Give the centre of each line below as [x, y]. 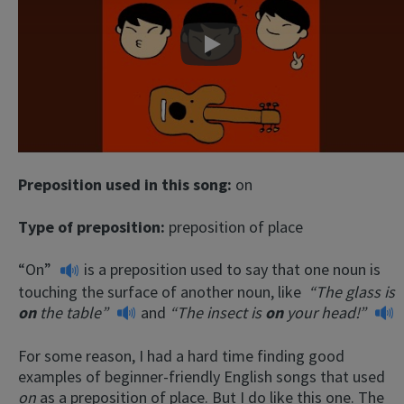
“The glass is [352, 291]
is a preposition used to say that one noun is [230, 269]
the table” [72, 312]
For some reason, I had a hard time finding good [181, 356]
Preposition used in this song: [127, 184]
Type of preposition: [93, 226]
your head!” [326, 312]
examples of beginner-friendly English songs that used [202, 377]
